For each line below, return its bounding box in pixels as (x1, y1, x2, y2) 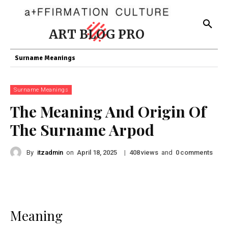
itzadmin (37, 148, 63, 156)
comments (180, 148, 213, 156)
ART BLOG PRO (49, 26, 145, 42)
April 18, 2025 (77, 149, 117, 157)
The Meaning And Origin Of (10, 101, 206, 122)
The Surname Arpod (10, 120, 154, 140)
